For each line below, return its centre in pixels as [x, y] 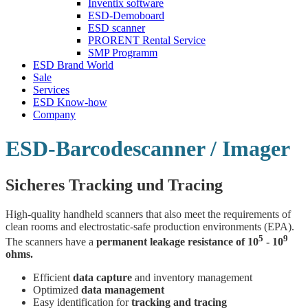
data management [123, 290]
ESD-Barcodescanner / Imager [148, 148]
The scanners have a [51, 242]
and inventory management [192, 278]
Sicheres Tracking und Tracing [114, 185]
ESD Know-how [70, 102]
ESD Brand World [73, 65]
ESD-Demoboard [126, 16]
